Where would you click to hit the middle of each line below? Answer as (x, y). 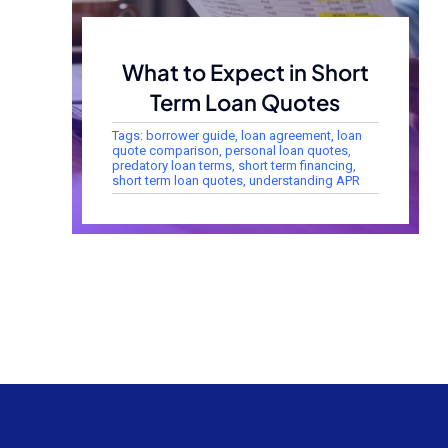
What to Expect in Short (245, 71)
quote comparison (165, 150)
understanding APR (304, 180)
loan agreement (285, 135)
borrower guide (190, 135)
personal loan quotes (286, 150)
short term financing (295, 165)
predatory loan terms (171, 165)
